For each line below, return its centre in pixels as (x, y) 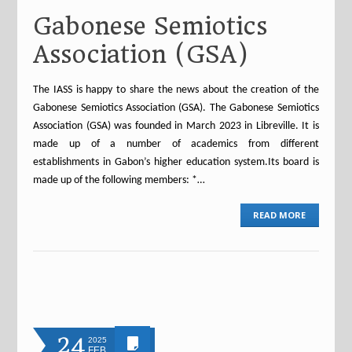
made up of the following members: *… (119, 180)
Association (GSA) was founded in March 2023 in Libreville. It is (176, 126)
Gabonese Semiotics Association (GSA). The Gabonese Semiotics (176, 108)
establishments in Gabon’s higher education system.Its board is (176, 162)
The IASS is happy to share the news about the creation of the (176, 90)
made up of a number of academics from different (176, 144)
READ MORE (280, 215)
